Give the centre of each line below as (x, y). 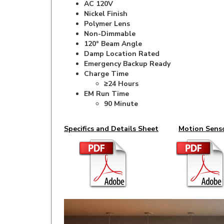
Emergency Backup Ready (127, 47)
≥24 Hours (121, 67)
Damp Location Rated (122, 37)
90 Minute (121, 87)
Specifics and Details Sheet (111, 112)
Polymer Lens (107, 7)
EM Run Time (106, 77)
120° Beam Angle (113, 27)
